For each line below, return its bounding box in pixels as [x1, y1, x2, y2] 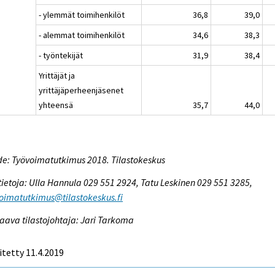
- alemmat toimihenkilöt [39, 29, 125, 41]
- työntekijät [39, 49, 83, 61]
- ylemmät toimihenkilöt [39, 9, 125, 20]
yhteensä [39, 99, 74, 110]
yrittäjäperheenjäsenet [39, 84, 124, 96]
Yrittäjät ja [39, 69, 76, 81]
